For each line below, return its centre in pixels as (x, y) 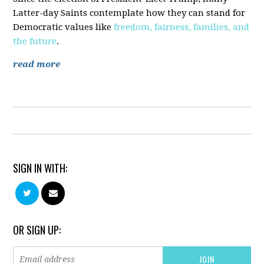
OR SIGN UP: (37, 230)
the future (35, 41)
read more (37, 64)
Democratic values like (64, 27)
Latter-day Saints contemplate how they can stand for (129, 13)
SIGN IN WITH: (40, 168)
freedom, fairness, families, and (182, 27)
